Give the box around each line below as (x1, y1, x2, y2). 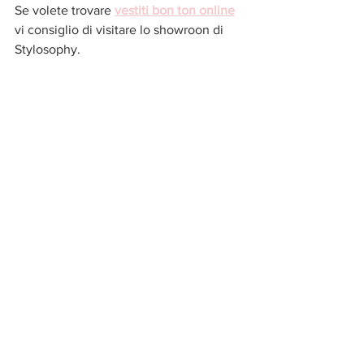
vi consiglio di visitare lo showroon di (15, 22, 227, 37)
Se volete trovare (15, 2, 115, 17)
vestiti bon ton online (115, 2, 235, 17)
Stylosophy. (15, 41, 84, 56)
